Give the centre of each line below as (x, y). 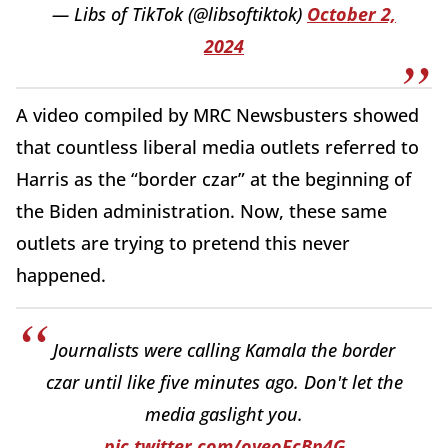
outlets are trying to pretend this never (183, 242)
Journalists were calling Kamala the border (224, 349)
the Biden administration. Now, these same (201, 210)
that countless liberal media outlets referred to (217, 146)
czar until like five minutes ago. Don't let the (224, 381)
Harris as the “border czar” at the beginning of (213, 178)
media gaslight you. (224, 413)
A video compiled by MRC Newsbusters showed (217, 114)
